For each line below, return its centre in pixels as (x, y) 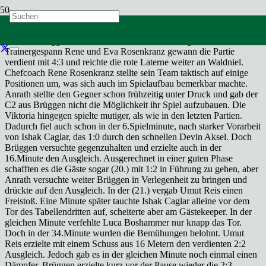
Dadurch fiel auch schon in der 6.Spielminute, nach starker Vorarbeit (133, 126)
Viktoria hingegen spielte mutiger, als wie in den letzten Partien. (123, 115)
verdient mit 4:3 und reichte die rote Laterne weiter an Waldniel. (124, 62)
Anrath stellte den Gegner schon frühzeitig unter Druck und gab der (131, 94)
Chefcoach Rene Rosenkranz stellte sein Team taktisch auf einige (126, 73)
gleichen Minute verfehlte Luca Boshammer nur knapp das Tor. (123, 222)
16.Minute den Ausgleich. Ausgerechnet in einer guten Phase (119, 158)
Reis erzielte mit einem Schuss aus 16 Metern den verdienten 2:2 (125, 244)
